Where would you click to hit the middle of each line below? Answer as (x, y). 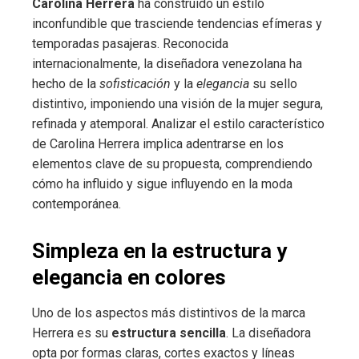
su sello (273, 83)
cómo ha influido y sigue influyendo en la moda (162, 184)
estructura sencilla (169, 333)
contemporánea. (77, 204)
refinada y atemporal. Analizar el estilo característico (178, 123)
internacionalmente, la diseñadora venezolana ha (167, 63)
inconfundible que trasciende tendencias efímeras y (177, 23)
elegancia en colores (129, 277)
